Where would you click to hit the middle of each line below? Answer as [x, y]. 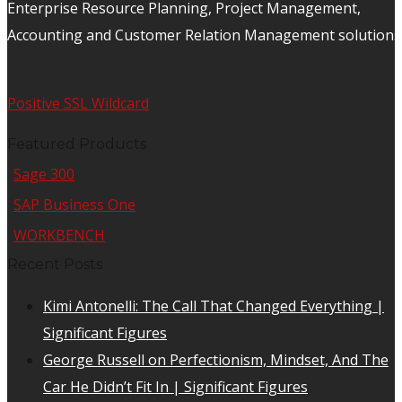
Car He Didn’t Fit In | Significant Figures [175, 387]
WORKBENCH [59, 236]
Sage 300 [44, 175]
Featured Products [77, 144]
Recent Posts [55, 265]
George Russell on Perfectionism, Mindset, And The [216, 360]
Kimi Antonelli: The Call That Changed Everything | [214, 306]
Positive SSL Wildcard [78, 104]
